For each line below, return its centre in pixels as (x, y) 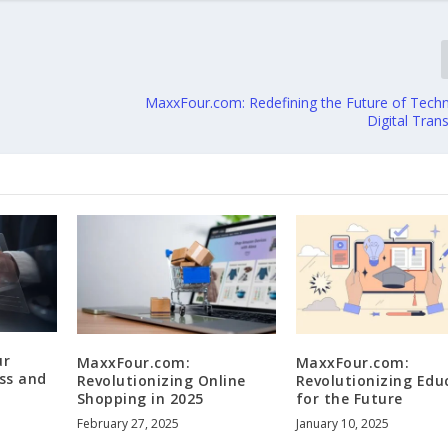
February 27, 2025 (127, 423)
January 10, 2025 (342, 423)
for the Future (349, 398)
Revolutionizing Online (161, 380)
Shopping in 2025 (140, 398)
